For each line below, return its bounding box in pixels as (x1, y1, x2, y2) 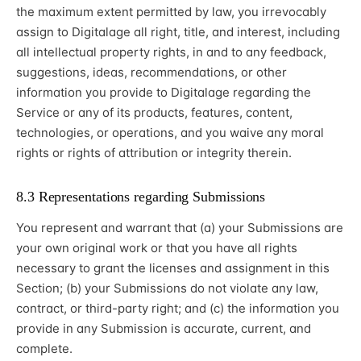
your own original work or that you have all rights (16, 240, 297, 256)
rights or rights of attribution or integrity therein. (16, 145, 292, 161)
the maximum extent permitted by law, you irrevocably (16, 4, 326, 20)
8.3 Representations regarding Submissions (16, 189, 266, 205)
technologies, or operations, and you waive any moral (16, 125, 324, 141)
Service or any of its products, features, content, (16, 105, 293, 121)
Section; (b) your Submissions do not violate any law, (16, 280, 318, 297)
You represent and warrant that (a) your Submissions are (16, 220, 343, 236)
